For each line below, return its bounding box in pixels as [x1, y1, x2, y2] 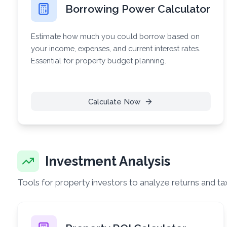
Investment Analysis [45, 154, 171, 169]
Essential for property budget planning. [30, 56, 166, 65]
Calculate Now [88, 97, 140, 106]
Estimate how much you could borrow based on [30, 31, 200, 41]
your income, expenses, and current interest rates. [30, 44, 200, 53]
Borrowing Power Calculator [65, 2, 210, 15]
